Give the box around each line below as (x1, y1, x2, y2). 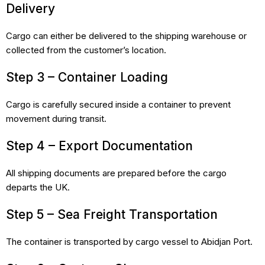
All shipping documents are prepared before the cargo (6, 167, 227, 179)
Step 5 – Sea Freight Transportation (6, 206, 218, 222)
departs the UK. (6, 181, 70, 193)
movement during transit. (6, 112, 106, 124)
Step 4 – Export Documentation (6, 138, 193, 153)
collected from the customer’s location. (6, 44, 166, 56)
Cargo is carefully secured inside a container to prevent (6, 98, 231, 110)
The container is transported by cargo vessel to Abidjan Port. (6, 235, 253, 247)
